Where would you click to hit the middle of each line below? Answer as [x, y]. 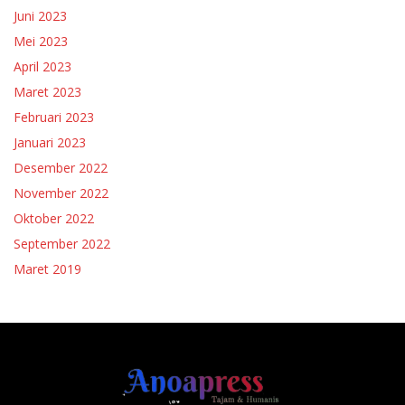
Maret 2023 [47, 92]
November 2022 [61, 193]
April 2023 [42, 67]
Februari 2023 [54, 118]
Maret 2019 [47, 269]
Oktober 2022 [54, 219]
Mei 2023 [41, 42]
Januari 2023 [50, 143]
